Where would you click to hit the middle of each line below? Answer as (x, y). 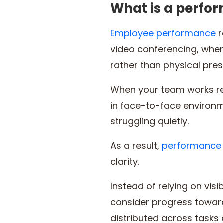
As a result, (136, 146)
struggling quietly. (150, 121)
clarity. (125, 162)
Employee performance (163, 33)
